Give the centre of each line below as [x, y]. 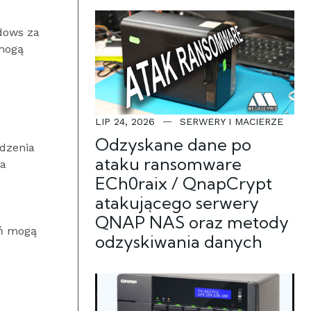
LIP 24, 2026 [125, 121]
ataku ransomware [168, 164]
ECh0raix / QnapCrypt [184, 183]
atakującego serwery [177, 203]
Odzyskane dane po [173, 144]
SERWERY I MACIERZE [232, 121]
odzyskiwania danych [179, 242]
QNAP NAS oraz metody [192, 222]
